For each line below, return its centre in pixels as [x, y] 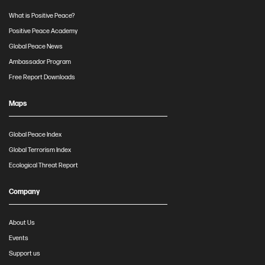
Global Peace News [36, 46]
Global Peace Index [35, 135]
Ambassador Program [40, 62]
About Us [22, 223]
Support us [25, 253]
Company [24, 192]
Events [19, 238]
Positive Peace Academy [43, 31]
